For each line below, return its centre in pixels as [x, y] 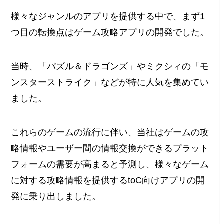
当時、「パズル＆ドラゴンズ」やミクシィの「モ [110, 66]
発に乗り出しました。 [56, 196]
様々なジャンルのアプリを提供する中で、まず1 [108, 17]
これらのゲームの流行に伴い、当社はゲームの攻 [110, 132]
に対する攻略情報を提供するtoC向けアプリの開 [108, 180]
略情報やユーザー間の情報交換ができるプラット [110, 148]
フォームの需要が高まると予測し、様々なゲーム [110, 164]
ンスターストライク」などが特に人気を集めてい [110, 82]
